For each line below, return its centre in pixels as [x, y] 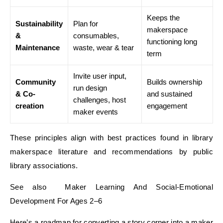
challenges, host [100, 100]
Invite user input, [100, 76]
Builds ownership [174, 82]
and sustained [169, 94]
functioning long [172, 42]
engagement [167, 106]
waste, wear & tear [104, 48]
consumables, [96, 36]
